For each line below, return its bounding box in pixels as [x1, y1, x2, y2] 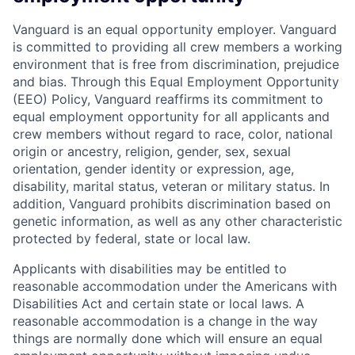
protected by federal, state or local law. [13, 231, 250, 247]
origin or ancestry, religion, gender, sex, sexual [13, 143, 291, 160]
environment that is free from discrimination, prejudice [13, 56, 339, 73]
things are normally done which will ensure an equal [13, 330, 323, 347]
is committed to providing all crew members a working [13, 39, 342, 55]
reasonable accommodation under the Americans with [13, 278, 337, 295]
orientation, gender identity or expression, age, [13, 161, 294, 177]
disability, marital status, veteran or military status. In [13, 178, 330, 195]
